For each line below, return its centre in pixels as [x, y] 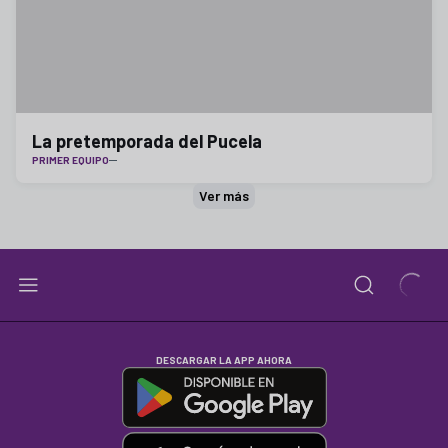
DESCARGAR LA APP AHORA [224, 360]
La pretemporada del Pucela [147, 141]
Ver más [224, 195]
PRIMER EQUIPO [70, 160]
